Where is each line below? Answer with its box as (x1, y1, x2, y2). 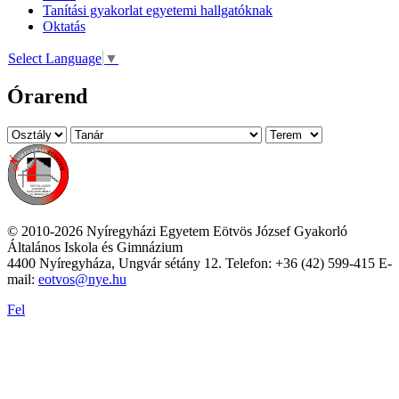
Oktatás (43, 19, 85, 35)
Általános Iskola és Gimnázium (7, 239, 183, 255)
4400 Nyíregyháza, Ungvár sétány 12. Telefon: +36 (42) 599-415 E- (7, 255, 392, 271)
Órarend (7, 84, 87, 108)
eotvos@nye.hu (38, 271, 126, 287)
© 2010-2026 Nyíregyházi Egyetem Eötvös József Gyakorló (7, 223, 347, 239)
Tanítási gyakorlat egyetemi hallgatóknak (43, 3, 273, 19)
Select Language (8, 50, 102, 66)
